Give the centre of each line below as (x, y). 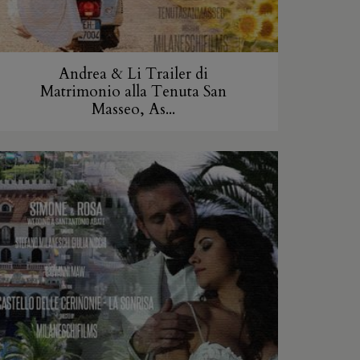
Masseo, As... (133, 110)
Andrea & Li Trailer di (133, 74)
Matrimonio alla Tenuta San (133, 92)
